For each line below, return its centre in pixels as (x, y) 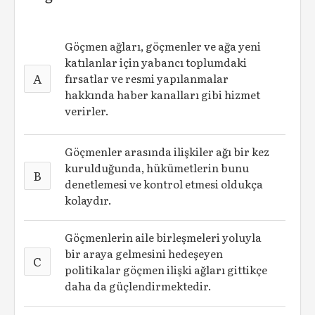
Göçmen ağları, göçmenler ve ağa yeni (163, 46)
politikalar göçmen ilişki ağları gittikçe (166, 270)
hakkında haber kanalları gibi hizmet (163, 95)
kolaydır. (89, 200)
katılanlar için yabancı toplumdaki (156, 62)
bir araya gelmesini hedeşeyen (144, 253)
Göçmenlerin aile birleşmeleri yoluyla (163, 237)
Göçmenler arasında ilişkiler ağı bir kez (167, 152)
